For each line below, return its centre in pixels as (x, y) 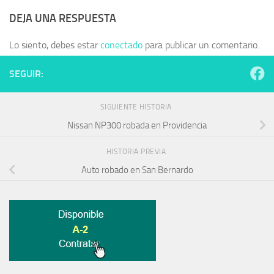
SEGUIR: (26, 74)
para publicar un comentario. (201, 45)
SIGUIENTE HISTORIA (137, 107)
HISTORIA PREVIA (137, 152)
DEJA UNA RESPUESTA (63, 19)
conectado (121, 45)
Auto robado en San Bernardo (137, 170)
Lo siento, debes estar (55, 45)
